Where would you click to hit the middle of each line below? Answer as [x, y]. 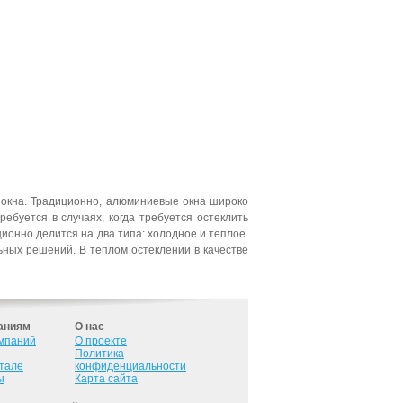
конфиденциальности [130, 366]
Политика [99, 354]
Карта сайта [106, 379]
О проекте [101, 341]
